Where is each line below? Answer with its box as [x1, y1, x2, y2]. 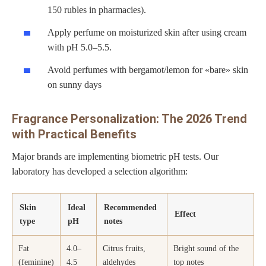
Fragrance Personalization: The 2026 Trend [12, 111, 247, 126]
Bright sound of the [173, 243, 239, 253]
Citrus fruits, [103, 243, 145, 253]
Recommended [104, 202, 157, 212]
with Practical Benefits [12, 126, 137, 141]
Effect [175, 208, 196, 218]
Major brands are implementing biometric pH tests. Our [12, 151, 218, 161]
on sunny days [47, 79, 102, 90]
